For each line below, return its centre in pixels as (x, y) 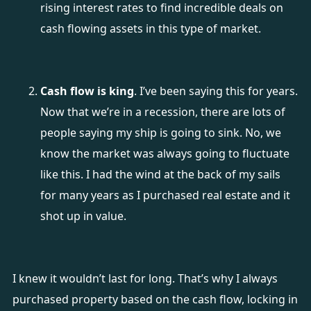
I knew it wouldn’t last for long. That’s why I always (145, 278)
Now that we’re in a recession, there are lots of (162, 112)
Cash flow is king (87, 91)
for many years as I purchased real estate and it (165, 195)
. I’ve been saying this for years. (216, 91)
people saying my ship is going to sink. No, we (160, 133)
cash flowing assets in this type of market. (152, 28)
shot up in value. (84, 216)
